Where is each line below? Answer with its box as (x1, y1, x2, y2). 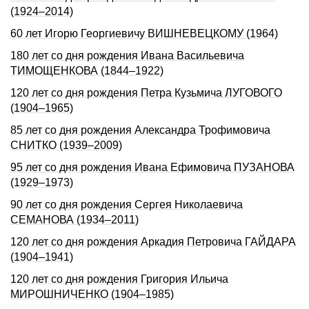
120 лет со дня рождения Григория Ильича (10, 273, 228, 285)
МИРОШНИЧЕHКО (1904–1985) (10, 288, 174, 300)
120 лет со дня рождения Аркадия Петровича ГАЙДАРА (10, 236, 296, 248)
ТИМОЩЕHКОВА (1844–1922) (10, 65, 163, 77)
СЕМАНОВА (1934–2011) (10, 214, 139, 226)
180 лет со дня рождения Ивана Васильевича (10, 50, 244, 61)
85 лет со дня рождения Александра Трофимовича (10, 124, 270, 136)
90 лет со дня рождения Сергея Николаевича (10, 199, 243, 210)
